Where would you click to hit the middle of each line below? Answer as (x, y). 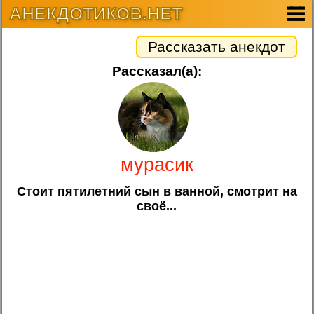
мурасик (157, 164)
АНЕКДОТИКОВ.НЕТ (96, 13)
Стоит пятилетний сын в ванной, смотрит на (157, 191)
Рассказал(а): (157, 71)
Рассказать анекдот (216, 47)
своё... (157, 206)
